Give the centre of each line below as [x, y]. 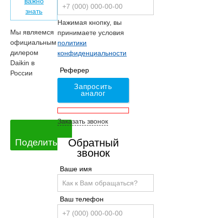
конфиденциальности [92, 53]
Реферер [75, 70]
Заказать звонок [83, 121]
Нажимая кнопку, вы [90, 22]
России [21, 73]
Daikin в [22, 63]
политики [72, 43]
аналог [93, 93]
